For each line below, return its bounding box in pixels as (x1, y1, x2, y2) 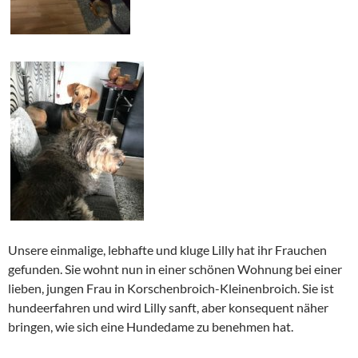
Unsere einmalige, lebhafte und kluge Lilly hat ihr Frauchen (8, 241, 327, 257)
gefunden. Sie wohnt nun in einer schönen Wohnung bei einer (8, 261, 342, 276)
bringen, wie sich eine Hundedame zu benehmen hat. (8, 318, 293, 334)
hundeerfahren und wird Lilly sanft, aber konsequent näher (8, 299, 328, 315)
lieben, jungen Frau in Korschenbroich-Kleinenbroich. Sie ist (8, 280, 334, 296)
